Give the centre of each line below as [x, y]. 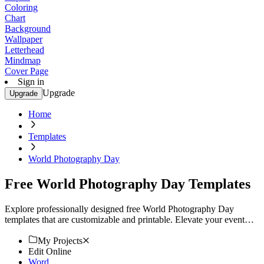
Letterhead [24, 50]
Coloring [21, 7]
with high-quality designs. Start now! [73, 230]
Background [28, 29]
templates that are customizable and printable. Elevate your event [125, 219]
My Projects [60, 240]
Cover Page [27, 71]
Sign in [31, 82]
